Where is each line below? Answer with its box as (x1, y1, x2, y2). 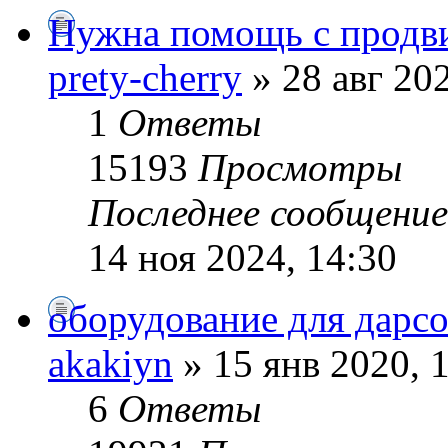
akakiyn (48, 341, 173, 385)
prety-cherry (48, 55, 242, 99)
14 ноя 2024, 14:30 (88, 235, 397, 279)
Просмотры (198, 145, 402, 189)
